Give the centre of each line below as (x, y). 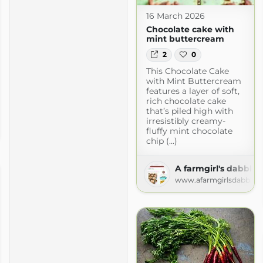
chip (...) (161, 141)
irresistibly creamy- (186, 121)
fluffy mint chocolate (189, 131)
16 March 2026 (175, 16)
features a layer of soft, (193, 91)
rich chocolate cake (186, 101)
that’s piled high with (189, 111)
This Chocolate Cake (187, 71)
